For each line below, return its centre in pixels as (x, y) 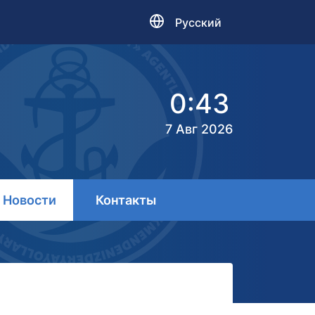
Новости (30, 200)
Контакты (126, 200)
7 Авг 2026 (199, 129)
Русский (198, 22)
